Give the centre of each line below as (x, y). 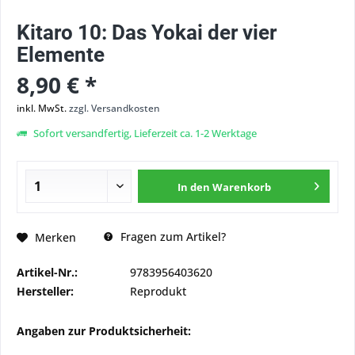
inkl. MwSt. (43, 108)
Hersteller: (45, 291)
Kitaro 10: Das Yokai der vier (147, 32)
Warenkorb (242, 187)
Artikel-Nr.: (47, 272)
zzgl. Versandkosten (115, 108)
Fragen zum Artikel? (172, 237)
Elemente (61, 55)
